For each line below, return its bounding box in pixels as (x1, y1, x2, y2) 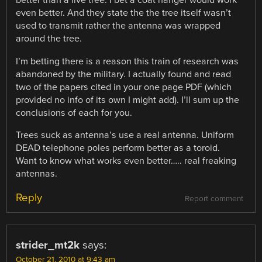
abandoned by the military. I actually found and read (16, 68, 232, 80)
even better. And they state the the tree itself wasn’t (16, 7, 232, 19)
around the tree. (16, 33, 82, 45)
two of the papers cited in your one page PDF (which (16, 81, 232, 93)
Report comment (184, 194, 243, 204)
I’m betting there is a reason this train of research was (16, 55, 239, 67)
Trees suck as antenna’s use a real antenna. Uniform (16, 129, 235, 141)
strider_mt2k (16, 238, 80, 251)
